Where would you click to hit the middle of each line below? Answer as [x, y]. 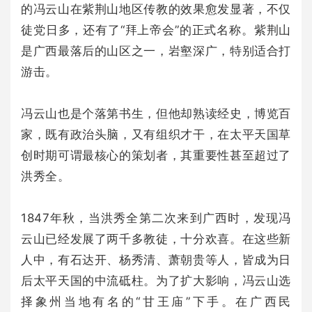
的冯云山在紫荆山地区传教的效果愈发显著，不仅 [156, 9]
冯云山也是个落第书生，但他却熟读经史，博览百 [156, 113]
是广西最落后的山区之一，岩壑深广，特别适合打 [156, 50]
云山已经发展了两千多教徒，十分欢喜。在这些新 [156, 239]
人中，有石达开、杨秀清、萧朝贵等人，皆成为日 [156, 259]
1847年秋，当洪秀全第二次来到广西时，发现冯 [156, 218]
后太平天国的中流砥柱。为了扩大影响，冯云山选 [156, 280]
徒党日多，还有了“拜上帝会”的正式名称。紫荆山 [156, 30]
